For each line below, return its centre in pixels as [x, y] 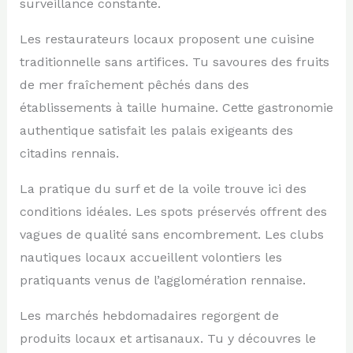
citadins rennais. [69, 153]
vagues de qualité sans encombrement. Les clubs [171, 234]
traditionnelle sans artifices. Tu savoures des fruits [174, 61]
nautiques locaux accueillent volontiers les [150, 257]
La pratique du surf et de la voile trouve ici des [163, 188]
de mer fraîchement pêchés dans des [134, 84]
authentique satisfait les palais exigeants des [156, 130]
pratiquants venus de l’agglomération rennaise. [162, 280]
